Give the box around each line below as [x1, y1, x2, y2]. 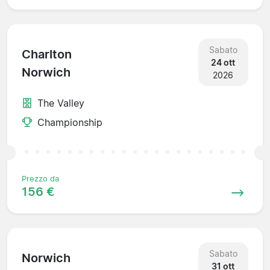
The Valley [37, 96, 84, 109]
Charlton [22, 47, 72, 62]
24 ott [211, 57, 236, 67]
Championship [37, 116, 102, 128]
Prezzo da [22, 174, 59, 183]
